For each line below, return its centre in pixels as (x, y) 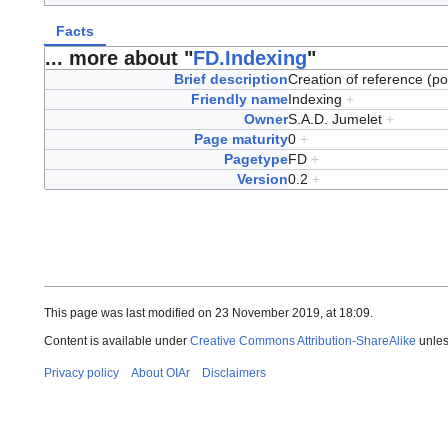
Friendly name (239, 99)
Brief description (231, 79)
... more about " (119, 58)
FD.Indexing (250, 58)
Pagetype (256, 159)
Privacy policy (81, 372)
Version (262, 179)
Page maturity (241, 139)
